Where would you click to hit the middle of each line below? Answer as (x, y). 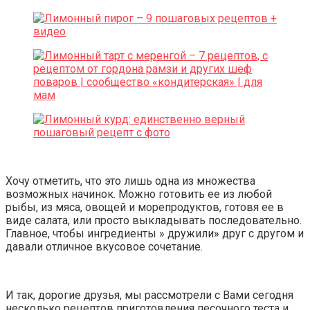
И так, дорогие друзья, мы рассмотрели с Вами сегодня (149, 295)
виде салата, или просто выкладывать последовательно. (154, 220)
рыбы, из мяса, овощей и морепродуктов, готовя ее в (145, 207)
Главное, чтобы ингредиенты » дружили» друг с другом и (155, 233)
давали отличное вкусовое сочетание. (104, 246)
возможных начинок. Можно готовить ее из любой (139, 194)
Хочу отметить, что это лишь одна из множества (130, 181)
